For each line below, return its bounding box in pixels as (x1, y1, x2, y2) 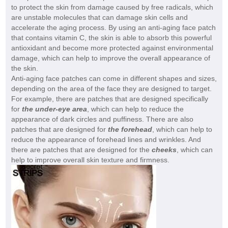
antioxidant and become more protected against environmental (11, 44, 213, 52)
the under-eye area (21, 105, 87, 113)
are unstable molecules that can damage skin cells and (11, 13, 188, 22)
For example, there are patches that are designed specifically (11, 95, 208, 103)
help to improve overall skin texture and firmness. (11, 156, 169, 164)
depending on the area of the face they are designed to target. (11, 84, 212, 93)
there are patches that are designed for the (11, 146, 152, 154)
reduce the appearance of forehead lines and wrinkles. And (11, 135, 201, 144)
